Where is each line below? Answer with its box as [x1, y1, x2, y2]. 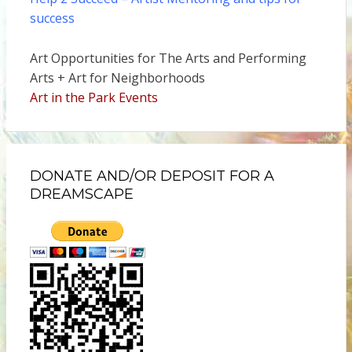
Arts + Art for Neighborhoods [29, 69, 205, 87]
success [29, 9, 75, 27]
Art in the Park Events [29, 89, 158, 107]
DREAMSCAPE [29, 185, 134, 203]
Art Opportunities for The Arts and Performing [29, 49, 306, 68]
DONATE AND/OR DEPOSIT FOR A [29, 167, 274, 185]
